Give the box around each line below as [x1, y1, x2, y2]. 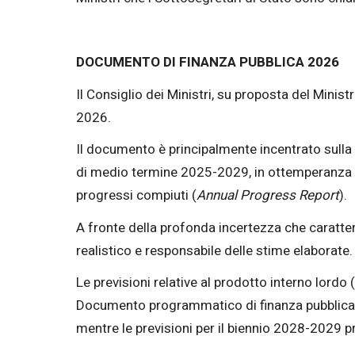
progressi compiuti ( [76, 185, 197, 206]
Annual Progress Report [197, 185, 339, 206]
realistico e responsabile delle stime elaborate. [76, 240, 353, 261]
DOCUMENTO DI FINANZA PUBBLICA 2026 [76, 52, 339, 73]
